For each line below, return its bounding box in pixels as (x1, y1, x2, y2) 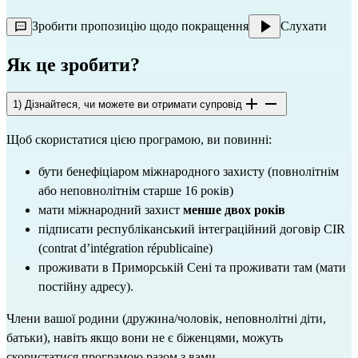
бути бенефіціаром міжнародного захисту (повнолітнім (38, 165, 339, 179)
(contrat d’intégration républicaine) (38, 241, 213, 256)
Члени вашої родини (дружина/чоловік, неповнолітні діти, (6, 312, 326, 326)
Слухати (280, 18, 327, 33)
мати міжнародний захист (38, 203, 183, 217)
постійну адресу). (38, 280, 133, 294)
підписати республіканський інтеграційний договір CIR (38, 222, 345, 237)
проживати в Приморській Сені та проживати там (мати (38, 261, 346, 275)
